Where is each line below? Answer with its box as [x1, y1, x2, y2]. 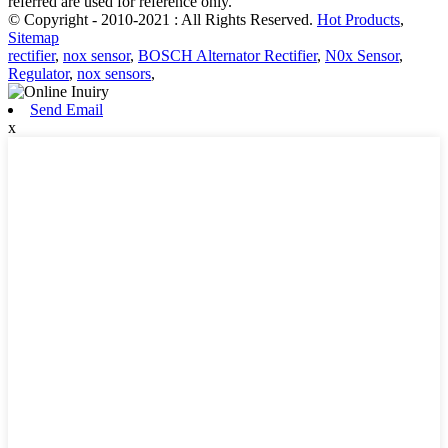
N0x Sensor [325, 46, 399, 64]
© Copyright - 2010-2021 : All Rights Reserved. [8, 10, 317, 28]
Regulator [8, 64, 69, 82]
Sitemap [8, 28, 59, 46]
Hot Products [317, 10, 400, 28]
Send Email [30, 100, 103, 118]
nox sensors [77, 64, 151, 82]
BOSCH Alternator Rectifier [138, 46, 317, 64]
